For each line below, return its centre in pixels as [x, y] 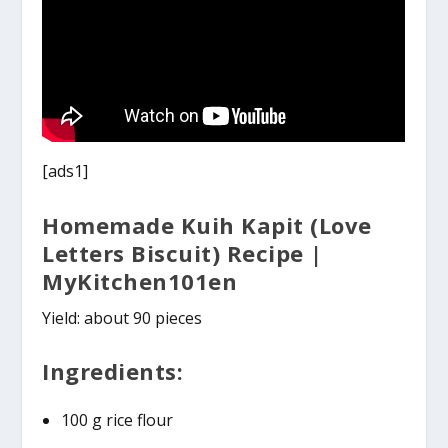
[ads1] [65, 171]
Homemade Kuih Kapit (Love [207, 224]
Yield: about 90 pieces [122, 317]
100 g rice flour [116, 419]
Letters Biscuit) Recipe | [182, 252]
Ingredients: [113, 371]
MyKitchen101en [140, 280]
